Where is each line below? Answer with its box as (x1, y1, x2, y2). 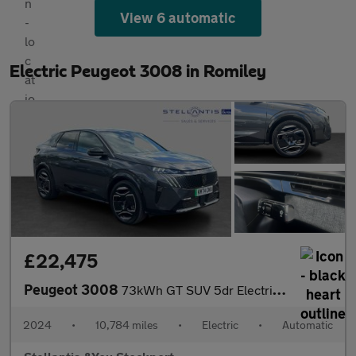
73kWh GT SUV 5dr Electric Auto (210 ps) (122, 281, 273, 297)
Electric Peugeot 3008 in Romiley (10, 62, 266, 80)
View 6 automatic (120, 8, 236, 26)
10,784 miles (95, 317, 158, 331)
